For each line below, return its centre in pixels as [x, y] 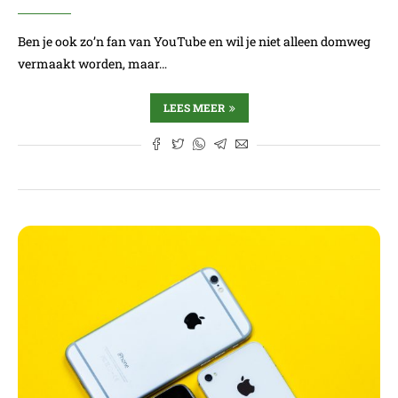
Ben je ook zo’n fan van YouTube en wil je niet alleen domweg [194, 41]
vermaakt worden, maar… [92, 64]
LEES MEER [194, 107]
